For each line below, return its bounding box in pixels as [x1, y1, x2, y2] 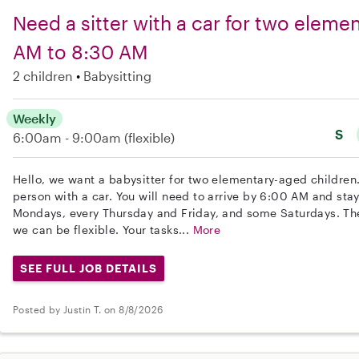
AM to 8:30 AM [13, 40, 148, 64]
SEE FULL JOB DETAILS [19, 261, 157, 276]
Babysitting [83, 68, 151, 84]
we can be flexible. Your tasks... [13, 223, 193, 237]
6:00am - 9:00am [13, 130, 124, 146]
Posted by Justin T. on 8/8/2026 [13, 304, 163, 316]
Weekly [13, 111, 56, 127]
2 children [13, 68, 73, 84]
